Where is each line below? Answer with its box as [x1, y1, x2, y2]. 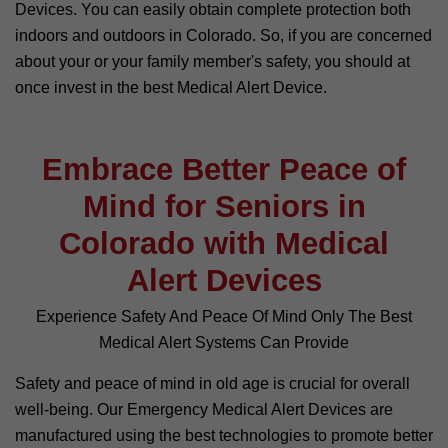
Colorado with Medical [59, 225, 389, 261]
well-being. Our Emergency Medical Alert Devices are [15, 400, 393, 418]
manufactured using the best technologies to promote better [15, 426, 433, 444]
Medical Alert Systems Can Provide [99, 333, 349, 351]
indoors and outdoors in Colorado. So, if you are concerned [15, 26, 432, 44]
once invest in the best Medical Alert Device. [15, 78, 327, 96]
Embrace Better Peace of [42, 151, 406, 187]
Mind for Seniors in [82, 188, 366, 224]
